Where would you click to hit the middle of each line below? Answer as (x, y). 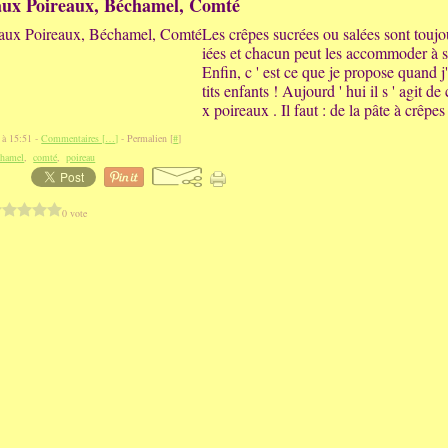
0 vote (75, 212)
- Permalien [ (146, 138)
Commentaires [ (73, 138)
